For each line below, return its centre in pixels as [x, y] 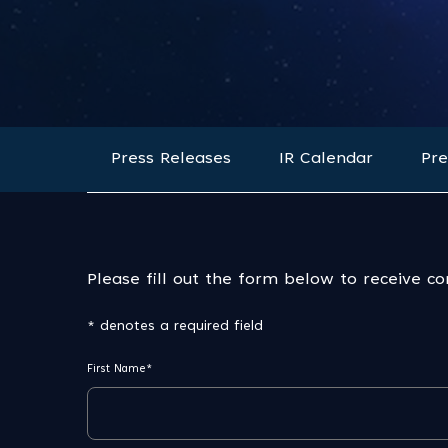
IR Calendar [326, 159]
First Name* [119, 369]
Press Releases [171, 159]
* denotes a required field [175, 327]
